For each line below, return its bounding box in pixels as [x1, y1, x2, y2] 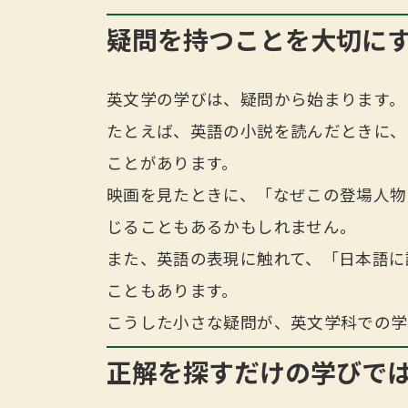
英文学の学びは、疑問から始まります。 [107, 89, 406, 109]
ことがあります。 [107, 153, 239, 173]
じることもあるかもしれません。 [107, 217, 357, 237]
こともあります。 [107, 280, 239, 301]
